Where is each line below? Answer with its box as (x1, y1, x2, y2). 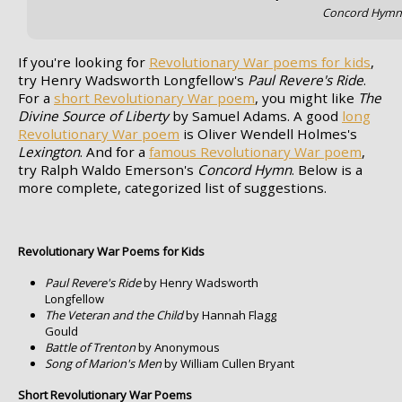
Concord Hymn (197, 160, 292, 179)
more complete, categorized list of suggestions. (18, 178, 327, 197)
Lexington (18, 142, 80, 161)
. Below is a (292, 160, 363, 179)
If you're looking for (18, 52, 149, 71)
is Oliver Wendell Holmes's (179, 124, 357, 143)
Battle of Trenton (45, 339, 135, 356)
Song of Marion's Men (45, 355, 162, 372)
